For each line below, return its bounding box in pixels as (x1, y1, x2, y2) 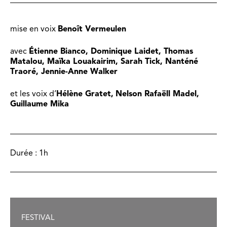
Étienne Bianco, (29, 46, 91, 56)
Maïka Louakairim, (47, 56, 118, 66)
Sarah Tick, (121, 56, 165, 66)
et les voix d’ (10, 89, 56, 98)
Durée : (10, 148, 39, 158)
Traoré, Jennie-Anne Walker (10, 66, 118, 76)
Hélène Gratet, (56, 89, 113, 98)
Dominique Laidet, (91, 46, 164, 56)
